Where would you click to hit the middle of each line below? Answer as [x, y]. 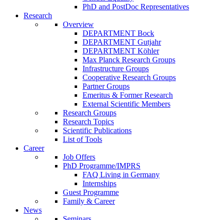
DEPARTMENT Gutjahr [122, 42]
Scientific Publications [97, 130]
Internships [99, 183]
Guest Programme [91, 192]
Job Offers [79, 157]
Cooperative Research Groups [129, 77]
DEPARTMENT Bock [118, 33]
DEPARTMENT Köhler [121, 51]
